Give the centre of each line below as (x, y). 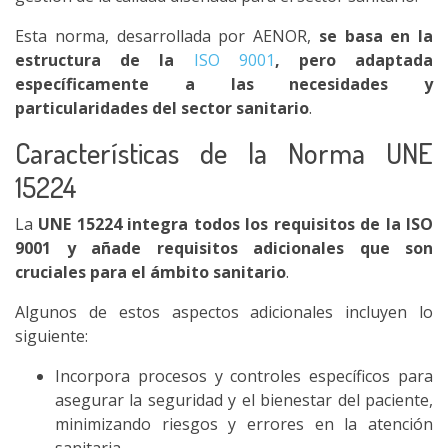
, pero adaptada (354, 60)
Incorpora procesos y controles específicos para (244, 376)
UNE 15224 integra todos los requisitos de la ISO (236, 224)
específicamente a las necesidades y (224, 84)
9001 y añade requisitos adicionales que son (224, 248)
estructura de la (104, 60)
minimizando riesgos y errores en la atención (244, 424)
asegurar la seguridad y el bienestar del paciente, (244, 400)
